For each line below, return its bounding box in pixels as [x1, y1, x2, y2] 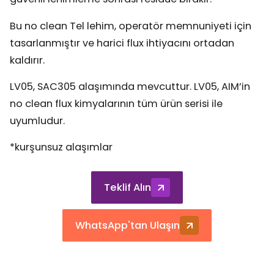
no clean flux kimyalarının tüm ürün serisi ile [10, 96, 223, 111]
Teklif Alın [104, 180, 152, 195]
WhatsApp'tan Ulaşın [75, 218, 180, 232]
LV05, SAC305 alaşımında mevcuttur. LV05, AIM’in [10, 79, 251, 94]
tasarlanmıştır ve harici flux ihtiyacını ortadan [10, 35, 235, 50]
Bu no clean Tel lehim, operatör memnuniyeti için [10, 18, 252, 33]
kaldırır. [10, 53, 45, 67]
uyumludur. [10, 113, 65, 128]
